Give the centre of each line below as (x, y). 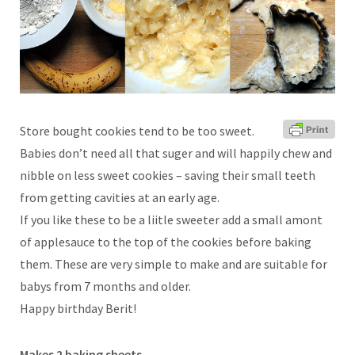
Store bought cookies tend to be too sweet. (137, 130)
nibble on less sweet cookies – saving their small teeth (168, 175)
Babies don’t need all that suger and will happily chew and (176, 153)
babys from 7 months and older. (105, 286)
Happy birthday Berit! (78, 308)
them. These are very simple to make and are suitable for (174, 263)
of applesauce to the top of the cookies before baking (166, 241)
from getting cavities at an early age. (120, 197)
